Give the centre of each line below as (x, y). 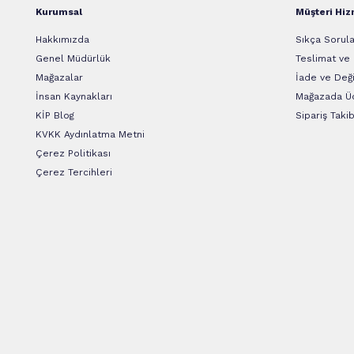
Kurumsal (59, 12)
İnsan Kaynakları (74, 97)
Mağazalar (59, 78)
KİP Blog (55, 116)
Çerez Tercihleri (74, 173)
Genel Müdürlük (73, 59)
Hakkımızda (62, 40)
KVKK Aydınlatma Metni (90, 135)
